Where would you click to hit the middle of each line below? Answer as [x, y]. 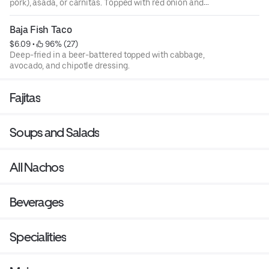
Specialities [38, 237]
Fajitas [25, 97]
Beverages [37, 202]
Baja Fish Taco [41, 29]
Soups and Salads [55, 132]
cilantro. [26, 13]
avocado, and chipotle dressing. [70, 65]
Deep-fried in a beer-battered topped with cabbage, [107, 54]
